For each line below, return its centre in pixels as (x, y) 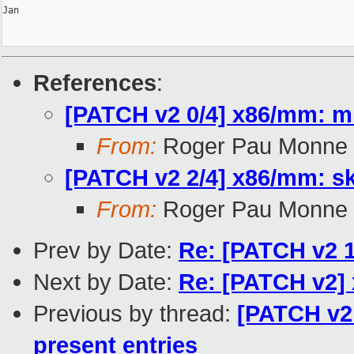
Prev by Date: (106, 250)
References (95, 83)
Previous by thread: (135, 314)
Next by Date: (106, 282)
